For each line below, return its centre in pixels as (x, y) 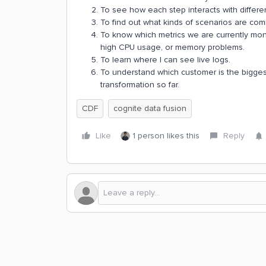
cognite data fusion (150, 108)
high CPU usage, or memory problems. (172, 47)
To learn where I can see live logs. (165, 60)
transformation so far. (140, 85)
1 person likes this (166, 136)
